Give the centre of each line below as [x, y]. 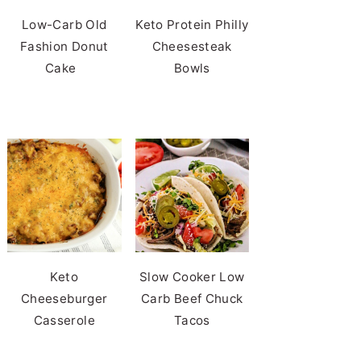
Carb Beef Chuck [192, 299]
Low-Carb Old [64, 24]
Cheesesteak [192, 46]
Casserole [64, 321]
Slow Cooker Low [192, 277]
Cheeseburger [64, 299]
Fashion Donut [64, 46]
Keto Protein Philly [192, 24]
